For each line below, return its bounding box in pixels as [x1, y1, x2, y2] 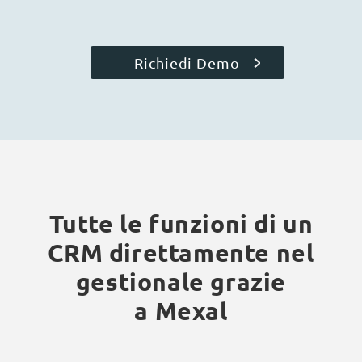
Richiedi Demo [134, 53, 240, 71]
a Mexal [134, 295, 228, 326]
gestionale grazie [75, 266, 287, 297]
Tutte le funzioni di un [48, 208, 314, 238]
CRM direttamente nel [48, 237, 314, 267]
